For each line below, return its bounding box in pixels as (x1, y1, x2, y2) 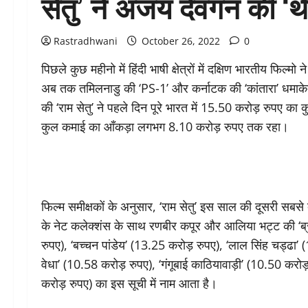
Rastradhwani (54, 34, 118, 47)
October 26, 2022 (139, 34, 223, 47)
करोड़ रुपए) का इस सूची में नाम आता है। (41, 275, 217, 291)
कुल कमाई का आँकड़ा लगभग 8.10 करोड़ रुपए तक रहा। (41, 118, 289, 135)
